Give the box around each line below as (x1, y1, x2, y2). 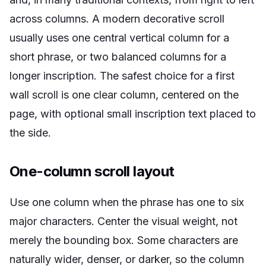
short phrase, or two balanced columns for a (9, 50, 226, 63)
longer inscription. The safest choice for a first (9, 69, 235, 82)
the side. (9, 126, 51, 139)
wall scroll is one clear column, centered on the (9, 88, 239, 101)
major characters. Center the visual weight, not (9, 215, 237, 227)
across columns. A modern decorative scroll (9, 12, 224, 25)
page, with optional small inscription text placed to (9, 107, 256, 120)
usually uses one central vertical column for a (9, 31, 229, 44)
